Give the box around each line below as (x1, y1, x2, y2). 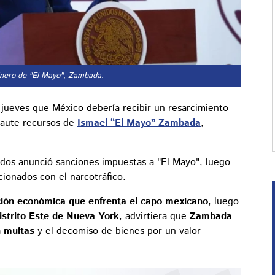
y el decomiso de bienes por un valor (37, 224, 201, 239)
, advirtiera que (119, 209, 190, 224)
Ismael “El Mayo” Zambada (77, 116, 201, 131)
